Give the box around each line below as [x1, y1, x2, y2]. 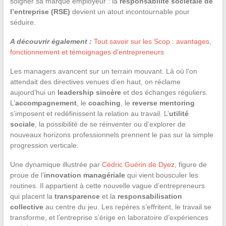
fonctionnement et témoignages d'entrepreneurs [10, 47, 164, 56]
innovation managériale [43, 171, 125, 179]
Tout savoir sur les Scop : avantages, [93, 37, 211, 45]
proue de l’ [10, 171, 44, 179]
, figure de [174, 160, 207, 168]
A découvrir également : [10, 37, 92, 45]
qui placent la [10, 192, 54, 200]
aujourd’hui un [10, 88, 58, 96]
